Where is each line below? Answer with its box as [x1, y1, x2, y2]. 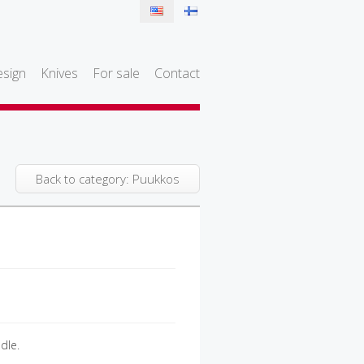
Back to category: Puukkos [36, 171, 180, 187]
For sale [93, 64, 140, 82]
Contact [154, 64, 200, 82]
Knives [41, 64, 78, 82]
